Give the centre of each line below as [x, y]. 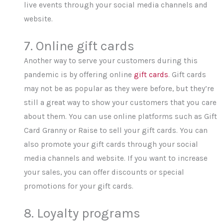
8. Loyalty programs [82, 213]
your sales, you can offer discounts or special [104, 172]
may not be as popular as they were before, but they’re [119, 88]
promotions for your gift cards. [79, 186]
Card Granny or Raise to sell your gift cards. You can [116, 130]
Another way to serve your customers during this [111, 60]
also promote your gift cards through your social [111, 144]
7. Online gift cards [79, 46]
